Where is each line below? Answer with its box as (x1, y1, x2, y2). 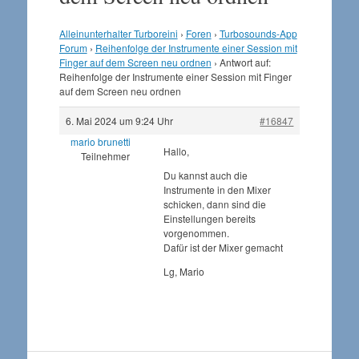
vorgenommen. (163, 226, 229, 240)
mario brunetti (70, 135, 131, 148)
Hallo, (163, 144, 189, 158)
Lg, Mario (163, 264, 204, 278)
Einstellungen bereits (163, 212, 256, 225)
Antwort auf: (219, 55, 271, 69)
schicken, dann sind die (163, 197, 266, 211)
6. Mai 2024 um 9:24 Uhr (65, 114, 173, 127)
